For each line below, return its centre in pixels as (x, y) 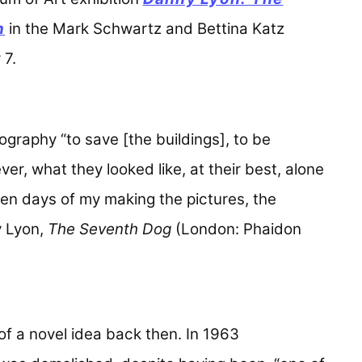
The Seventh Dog (111, 229)
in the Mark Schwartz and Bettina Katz (145, 28)
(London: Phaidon (238, 229)
